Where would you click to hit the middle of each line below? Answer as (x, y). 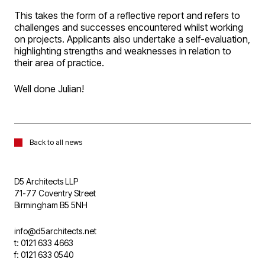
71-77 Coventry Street (55, 193)
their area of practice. (59, 63)
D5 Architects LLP (46, 181)
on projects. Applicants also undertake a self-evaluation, (132, 39)
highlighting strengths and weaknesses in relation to (123, 51)
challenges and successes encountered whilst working (129, 27)
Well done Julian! (49, 89)
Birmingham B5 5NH (51, 205)
